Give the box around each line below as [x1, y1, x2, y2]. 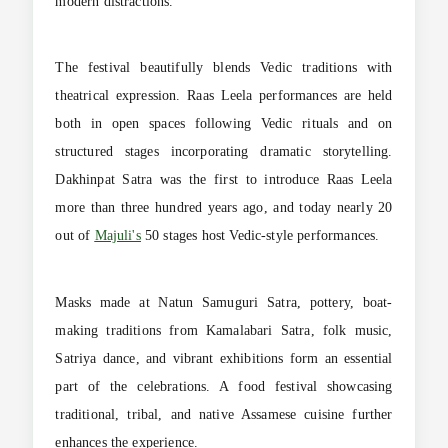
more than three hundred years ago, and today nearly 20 [55, 200, 393, 216]
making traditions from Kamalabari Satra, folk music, [55, 322, 393, 338]
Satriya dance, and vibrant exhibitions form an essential [55, 350, 393, 366]
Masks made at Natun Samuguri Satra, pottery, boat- [55, 294, 393, 310]
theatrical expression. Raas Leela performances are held [55, 88, 393, 104]
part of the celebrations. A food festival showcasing [55, 378, 393, 394]
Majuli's [94, 228, 141, 244]
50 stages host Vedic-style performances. [140, 228, 380, 244]
